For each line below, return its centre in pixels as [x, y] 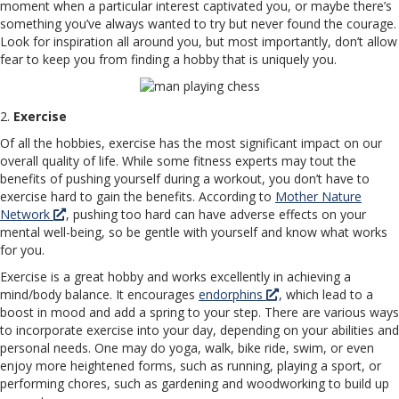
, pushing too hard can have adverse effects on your [216, 215]
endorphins [232, 295]
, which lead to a [326, 295]
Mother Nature [318, 197]
